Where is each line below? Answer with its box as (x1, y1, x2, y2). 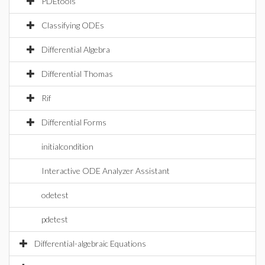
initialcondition (41, 141, 93, 151)
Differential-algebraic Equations (34, 238, 146, 248)
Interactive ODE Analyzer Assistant (41, 166, 170, 176)
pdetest (41, 214, 68, 224)
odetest (41, 190, 69, 200)
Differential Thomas (41, 69, 113, 79)
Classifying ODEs (41, 20, 104, 30)
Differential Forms (41, 117, 106, 127)
